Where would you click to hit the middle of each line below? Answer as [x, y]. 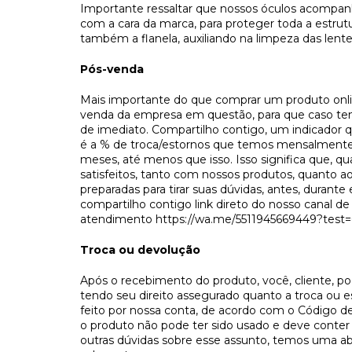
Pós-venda [112, 69]
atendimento [118, 219]
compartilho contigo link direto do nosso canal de [215, 204]
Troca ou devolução [140, 249]
